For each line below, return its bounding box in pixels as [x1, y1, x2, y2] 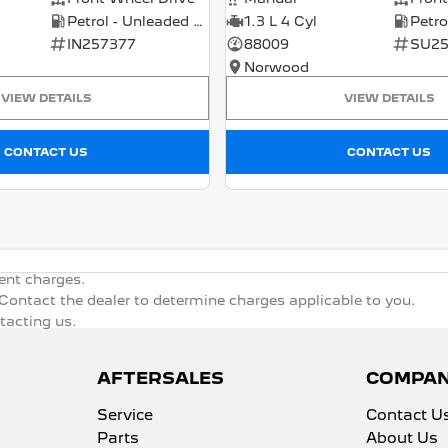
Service [96, 405, 153, 424]
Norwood [244, 58, 309, 75]
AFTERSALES [96, 367, 224, 388]
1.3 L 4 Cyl [244, 12, 317, 29]
